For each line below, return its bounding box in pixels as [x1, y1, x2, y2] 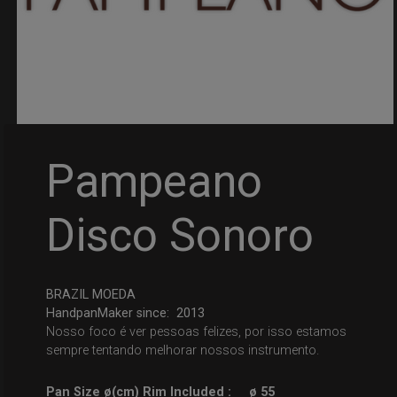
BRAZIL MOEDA [46, 286, 136, 302]
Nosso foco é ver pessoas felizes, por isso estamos [46, 323, 347, 339]
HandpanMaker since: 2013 [46, 305, 206, 321]
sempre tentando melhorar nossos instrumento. [46, 342, 320, 358]
